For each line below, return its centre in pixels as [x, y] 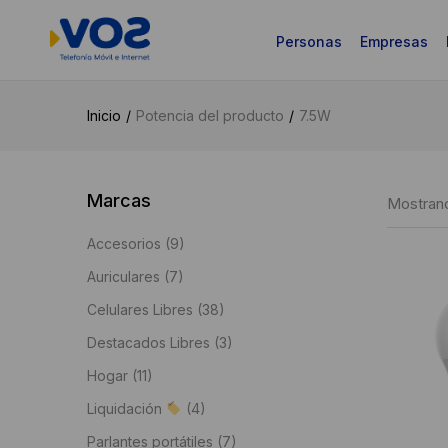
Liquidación [126, 408]
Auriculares [123, 276]
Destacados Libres [148, 342]
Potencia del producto [210, 115]
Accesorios [124, 243]
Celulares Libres [140, 309]
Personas [308, 41]
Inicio [104, 115]
